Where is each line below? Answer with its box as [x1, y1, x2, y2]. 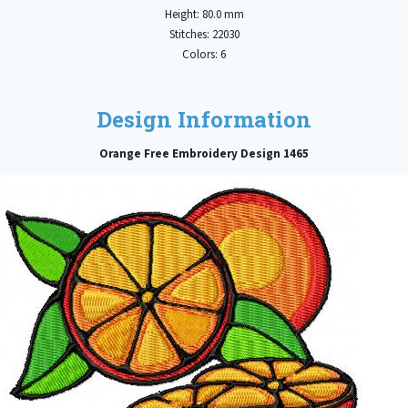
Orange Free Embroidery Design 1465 [99, 145, 309, 162]
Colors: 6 [182, 46, 226, 63]
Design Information [97, 105, 311, 135]
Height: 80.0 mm [164, 5, 244, 23]
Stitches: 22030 [168, 25, 240, 43]
